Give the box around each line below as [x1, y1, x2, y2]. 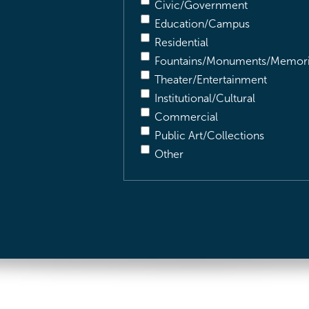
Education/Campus [154, 18, 250, 30]
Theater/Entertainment [154, 74, 267, 86]
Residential [154, 37, 208, 48]
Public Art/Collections [154, 130, 264, 141]
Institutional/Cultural [154, 92, 255, 104]
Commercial [154, 111, 218, 123]
